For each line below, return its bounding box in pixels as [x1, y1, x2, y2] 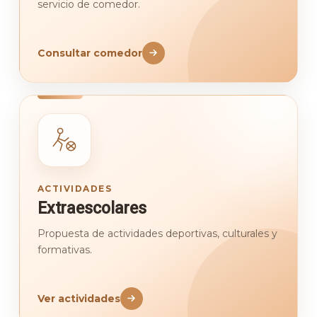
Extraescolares [37, 196, 146, 221]
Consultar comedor [37, 46, 142, 59]
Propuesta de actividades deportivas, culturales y [37, 226, 277, 240]
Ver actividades [37, 292, 120, 305]
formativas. [37, 243, 92, 256]
